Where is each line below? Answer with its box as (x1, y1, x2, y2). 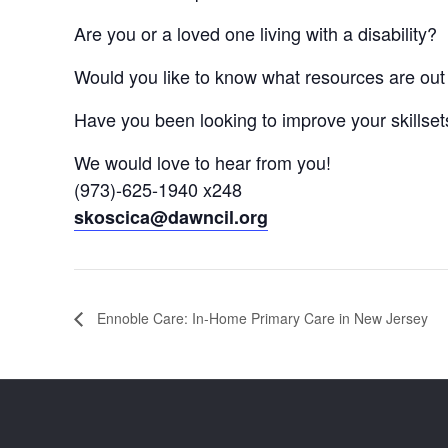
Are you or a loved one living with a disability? (74, 20, 438, 46)
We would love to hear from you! (74, 149, 332, 175)
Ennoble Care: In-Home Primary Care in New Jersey (93, 307, 429, 328)
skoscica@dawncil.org (74, 204, 269, 230)
